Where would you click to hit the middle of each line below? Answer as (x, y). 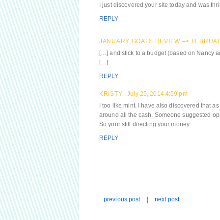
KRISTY (111, 94)
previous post (122, 199)
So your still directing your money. (145, 124)
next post (167, 199)
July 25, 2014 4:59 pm (157, 94)
